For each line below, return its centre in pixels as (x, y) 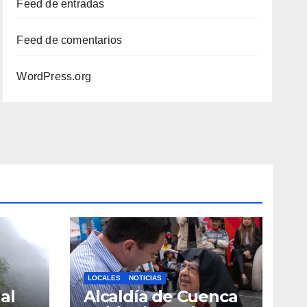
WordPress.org (54, 76)
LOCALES (104, 278)
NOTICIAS (145, 278)
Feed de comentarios (70, 40)
